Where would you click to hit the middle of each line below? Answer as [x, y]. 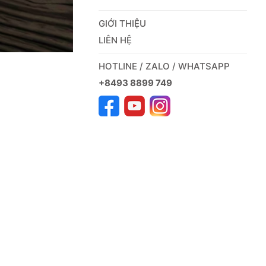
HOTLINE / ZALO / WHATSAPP [164, 66]
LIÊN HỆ [115, 40]
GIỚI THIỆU [123, 23]
